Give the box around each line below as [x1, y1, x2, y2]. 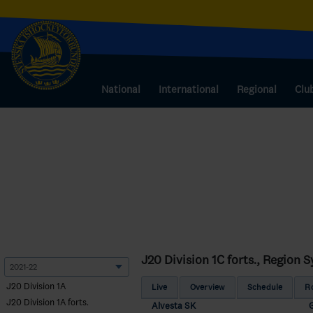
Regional [237, 83, 277, 96]
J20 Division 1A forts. [6, 297, 89, 307]
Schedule [247, 282, 283, 292]
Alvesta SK [151, 300, 196, 311]
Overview [189, 282, 225, 292]
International [159, 83, 219, 96]
